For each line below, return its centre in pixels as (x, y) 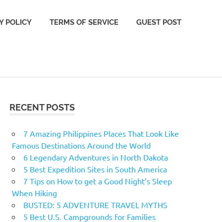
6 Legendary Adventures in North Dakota (96, 157)
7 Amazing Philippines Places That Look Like (101, 133)
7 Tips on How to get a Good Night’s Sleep (98, 181)
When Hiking (34, 193)
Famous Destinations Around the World (81, 145)
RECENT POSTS (42, 107)
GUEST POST (159, 22)
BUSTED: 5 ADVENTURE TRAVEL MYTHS (95, 204)
